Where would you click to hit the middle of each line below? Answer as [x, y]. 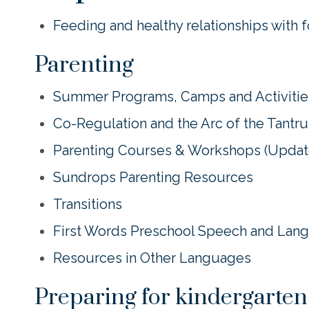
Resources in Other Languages [152, 258]
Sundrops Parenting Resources [153, 177]
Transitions [88, 204]
